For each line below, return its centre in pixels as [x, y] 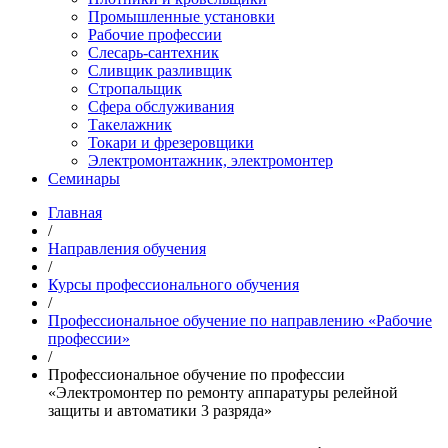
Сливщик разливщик [160, 70]
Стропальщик [135, 88]
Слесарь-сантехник [153, 52]
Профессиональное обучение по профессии [196, 374]
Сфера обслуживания [161, 106]
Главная [75, 212]
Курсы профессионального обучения [173, 284]
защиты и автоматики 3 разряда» [160, 410]
